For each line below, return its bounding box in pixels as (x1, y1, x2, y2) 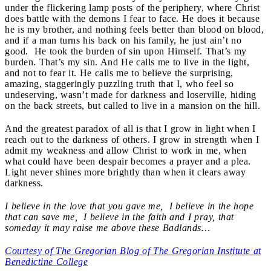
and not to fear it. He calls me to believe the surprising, (5, 67, 233, 78)
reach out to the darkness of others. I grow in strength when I (5, 134, 259, 145)
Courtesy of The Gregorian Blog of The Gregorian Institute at (5, 245, 261, 256)
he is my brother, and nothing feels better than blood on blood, (5, 24, 264, 34)
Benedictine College (5, 256, 88, 267)
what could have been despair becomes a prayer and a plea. (5, 155, 251, 166)
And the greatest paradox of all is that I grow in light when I (5, 123, 256, 134)
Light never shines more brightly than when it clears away (5, 166, 246, 177)
